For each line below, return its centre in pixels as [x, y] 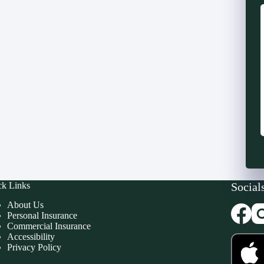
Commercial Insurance [49, 226]
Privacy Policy [34, 247]
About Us [25, 204]
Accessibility [31, 236]
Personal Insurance [42, 215]
